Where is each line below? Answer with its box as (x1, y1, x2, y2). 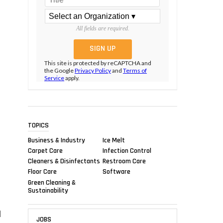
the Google (44, 67, 75, 75)
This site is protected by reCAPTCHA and (44, 59, 151, 67)
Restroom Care (103, 156, 146, 166)
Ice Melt (103, 135, 125, 145)
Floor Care (28, 167, 57, 176)
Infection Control (103, 146, 151, 155)
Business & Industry (28, 135, 85, 145)
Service (44, 74, 64, 82)
